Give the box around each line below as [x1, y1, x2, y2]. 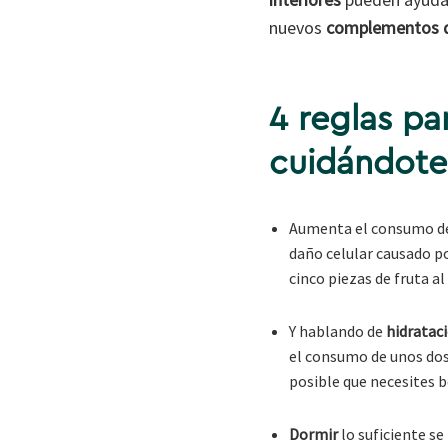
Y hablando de [288, 320, 386, 341]
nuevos [268, 15, 326, 39]
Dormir [288, 423, 338, 444]
